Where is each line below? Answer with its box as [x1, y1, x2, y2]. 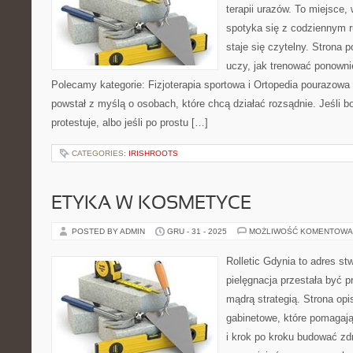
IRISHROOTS [128, 149, 178, 158]
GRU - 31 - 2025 [167, 227, 227, 236]
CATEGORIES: [72, 149, 128, 158]
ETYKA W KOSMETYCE [51, 195, 251, 213]
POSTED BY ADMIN [72, 227, 147, 236]
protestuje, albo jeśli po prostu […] [51, 117, 208, 128]
